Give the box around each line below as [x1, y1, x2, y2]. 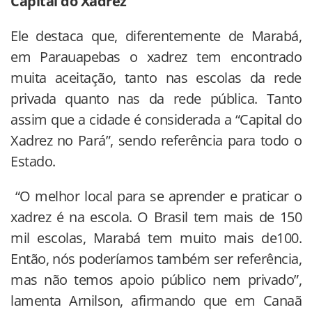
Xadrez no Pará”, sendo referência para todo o [10, 130, 302, 150]
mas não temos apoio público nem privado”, [10, 270, 302, 289]
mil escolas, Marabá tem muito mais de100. [10, 228, 302, 247]
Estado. [10, 151, 56, 171]
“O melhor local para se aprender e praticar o [10, 186, 302, 205]
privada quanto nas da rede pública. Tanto [10, 88, 302, 108]
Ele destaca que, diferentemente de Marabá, [10, 26, 302, 45]
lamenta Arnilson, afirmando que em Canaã [10, 290, 302, 310]
